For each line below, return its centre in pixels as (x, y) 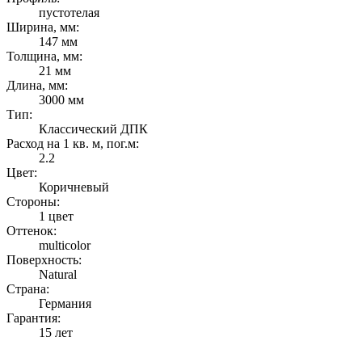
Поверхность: (44, 259)
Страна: (28, 288)
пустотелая (69, 12)
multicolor (65, 245)
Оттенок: (32, 230)
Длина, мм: (37, 85)
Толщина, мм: (44, 56)
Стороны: (33, 201)
